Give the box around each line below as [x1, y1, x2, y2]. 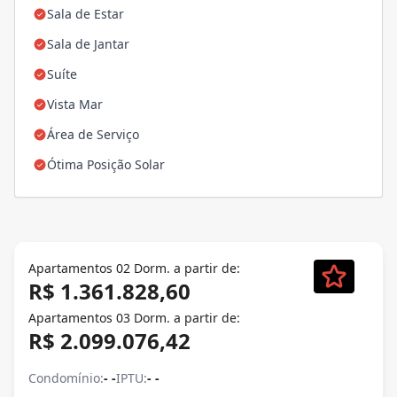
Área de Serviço [47, 126, 139, 144]
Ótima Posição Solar [47, 156, 165, 174]
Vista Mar [47, 96, 103, 113]
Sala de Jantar [47, 35, 129, 53]
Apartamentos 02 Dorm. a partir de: [28, 260, 240, 277]
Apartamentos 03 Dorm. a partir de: [28, 309, 240, 327]
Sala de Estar [47, 5, 124, 23]
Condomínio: [28, 370, 104, 387]
